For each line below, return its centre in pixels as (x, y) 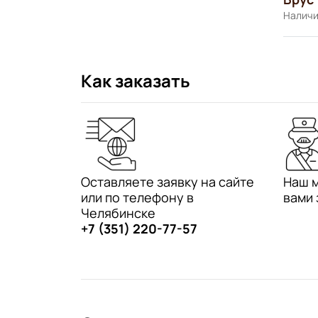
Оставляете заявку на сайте (168, 181)
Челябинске (118, 213)
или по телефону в (137, 197)
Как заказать (136, 80)
